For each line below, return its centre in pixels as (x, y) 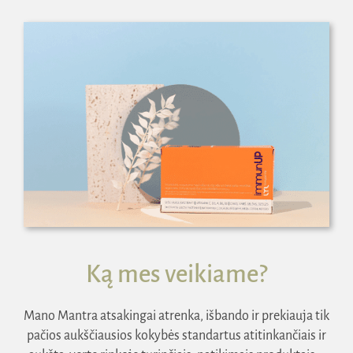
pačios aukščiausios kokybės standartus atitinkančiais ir (176, 335)
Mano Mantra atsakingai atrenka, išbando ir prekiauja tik (176, 316)
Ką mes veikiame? (176, 274)
